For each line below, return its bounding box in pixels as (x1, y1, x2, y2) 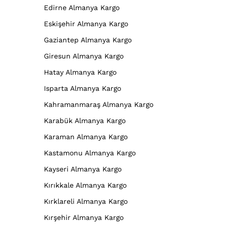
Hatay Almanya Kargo (44, 68, 117, 76)
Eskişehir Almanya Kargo (44, 19, 128, 28)
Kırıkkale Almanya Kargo (44, 181, 127, 189)
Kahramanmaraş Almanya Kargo (44, 100, 153, 108)
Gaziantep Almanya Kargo (44, 35, 132, 44)
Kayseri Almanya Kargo (44, 164, 122, 173)
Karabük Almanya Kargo (44, 116, 126, 125)
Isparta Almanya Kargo (44, 84, 121, 92)
